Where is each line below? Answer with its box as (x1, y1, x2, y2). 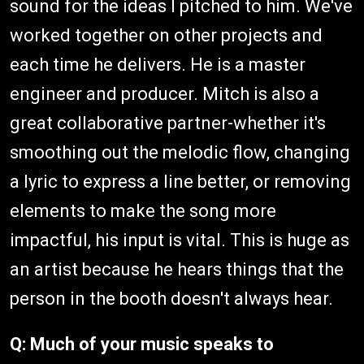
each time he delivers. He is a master (10, 54, 305, 75)
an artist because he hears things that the (10, 258, 344, 279)
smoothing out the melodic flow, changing (10, 141, 350, 162)
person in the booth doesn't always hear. (10, 288, 333, 309)
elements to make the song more (10, 200, 276, 221)
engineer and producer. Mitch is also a (10, 83, 319, 104)
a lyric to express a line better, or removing (10, 171, 351, 192)
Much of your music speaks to (30, 333, 274, 354)
